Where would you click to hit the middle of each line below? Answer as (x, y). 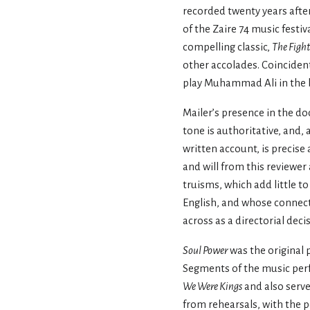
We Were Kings (212, 287)
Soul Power (205, 251)
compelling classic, (227, 47)
